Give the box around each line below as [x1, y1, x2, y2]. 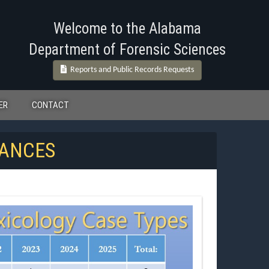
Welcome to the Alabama [53, 20, 201, 37]
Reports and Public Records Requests [67, 65, 195, 74]
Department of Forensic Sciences [29, 41, 226, 58]
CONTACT [32, 100, 69, 110]
